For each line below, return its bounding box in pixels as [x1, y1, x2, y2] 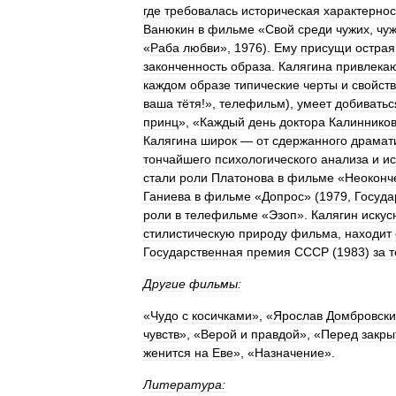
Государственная [143, 245, 243, 259]
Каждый [200, 115, 245, 129]
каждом [143, 78, 187, 92]
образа [231, 59, 271, 73]
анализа [321, 152, 369, 166]
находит [345, 226, 392, 240]
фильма [291, 226, 338, 240]
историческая [241, 4, 320, 18]
